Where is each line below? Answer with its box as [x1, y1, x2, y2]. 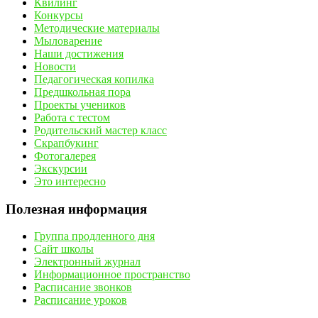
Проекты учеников [34, 98, 126, 111]
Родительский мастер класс [34, 124, 167, 136]
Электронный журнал [34, 256, 141, 268]
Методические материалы [34, 21, 160, 34]
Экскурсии [34, 162, 87, 175]
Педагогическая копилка [34, 72, 154, 85]
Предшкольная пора [34, 85, 131, 98]
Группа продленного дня [34, 230, 155, 243]
